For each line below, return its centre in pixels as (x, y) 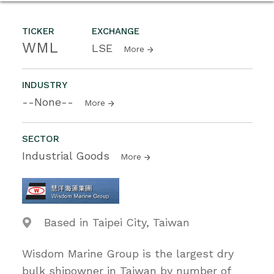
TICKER (38, 31)
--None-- (50, 102)
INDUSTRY (45, 85)
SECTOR (41, 139)
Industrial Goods (68, 155)
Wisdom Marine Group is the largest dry (128, 253)
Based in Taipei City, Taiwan (117, 222)
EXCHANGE (116, 31)
